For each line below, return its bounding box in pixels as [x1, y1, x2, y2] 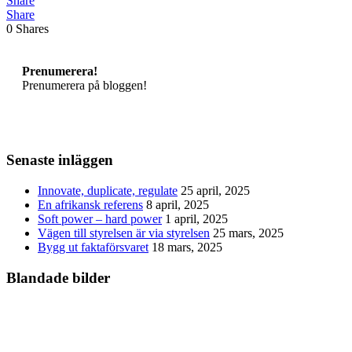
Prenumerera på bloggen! [22, 78, 147, 92]
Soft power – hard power [38, 212, 162, 226]
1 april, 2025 [165, 212, 228, 226]
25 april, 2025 [181, 184, 250, 198]
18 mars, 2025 [152, 240, 222, 255]
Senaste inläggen [6, 152, 113, 169]
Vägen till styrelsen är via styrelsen [38, 226, 210, 240]
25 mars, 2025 [213, 226, 284, 240]
